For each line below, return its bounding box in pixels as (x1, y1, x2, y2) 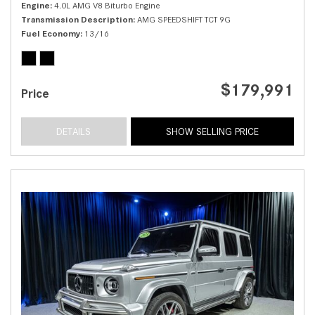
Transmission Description (21, 14, 133, 25)
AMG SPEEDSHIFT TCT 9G (137, 14, 231, 25)
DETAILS (56, 126, 91, 138)
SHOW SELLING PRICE (165, 126, 259, 138)
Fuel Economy (21, 28, 80, 39)
